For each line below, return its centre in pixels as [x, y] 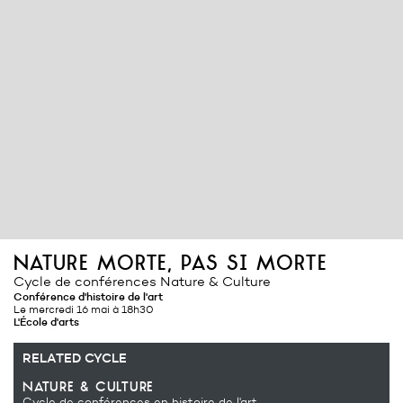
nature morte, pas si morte [170, 264]
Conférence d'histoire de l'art [93, 297]
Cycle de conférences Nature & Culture [142, 282]
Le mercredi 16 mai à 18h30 [84, 309]
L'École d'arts [46, 322]
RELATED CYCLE [75, 358]
